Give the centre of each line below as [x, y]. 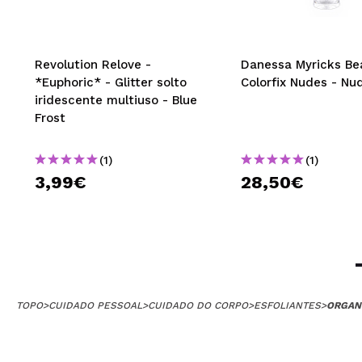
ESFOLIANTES [287, 305]
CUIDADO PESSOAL [95, 305]
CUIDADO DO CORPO [198, 305]
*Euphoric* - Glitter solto [111, 82]
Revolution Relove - [93, 64]
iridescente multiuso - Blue [116, 100]
